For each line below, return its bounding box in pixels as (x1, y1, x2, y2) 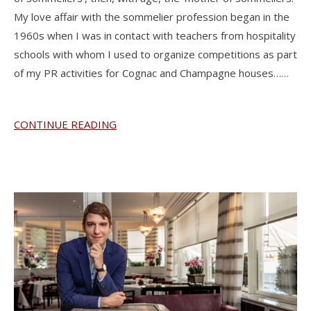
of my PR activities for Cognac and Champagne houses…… (14, 65, 289, 80)
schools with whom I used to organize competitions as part (14, 47, 297, 61)
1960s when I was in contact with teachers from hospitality (14, 28, 296, 42)
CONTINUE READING (14, 117, 117, 131)
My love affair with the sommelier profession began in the (14, 9, 289, 24)
